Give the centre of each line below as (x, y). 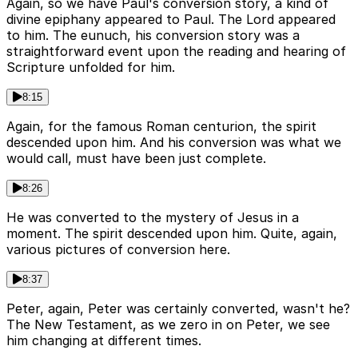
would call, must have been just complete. (136, 158)
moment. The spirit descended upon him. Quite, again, (172, 233)
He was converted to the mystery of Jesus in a (153, 217)
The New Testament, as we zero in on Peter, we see (168, 324)
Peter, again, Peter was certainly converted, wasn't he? (178, 308)
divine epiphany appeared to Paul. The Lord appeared (171, 19)
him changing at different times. (104, 340)
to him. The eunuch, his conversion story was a (153, 35)
